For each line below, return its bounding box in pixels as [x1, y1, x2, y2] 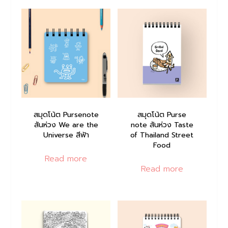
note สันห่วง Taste [130, 119, 193, 130]
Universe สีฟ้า [43, 129, 89, 140]
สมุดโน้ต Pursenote [33, 108, 99, 120]
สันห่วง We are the [34, 119, 98, 130]
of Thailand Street [130, 129, 194, 140]
